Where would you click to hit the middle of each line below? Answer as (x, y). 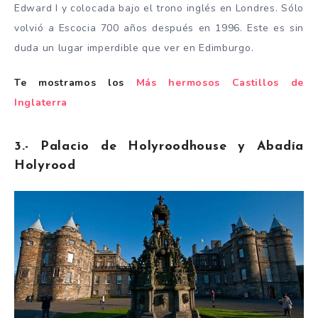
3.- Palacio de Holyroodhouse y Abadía (159, 146)
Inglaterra (41, 103)
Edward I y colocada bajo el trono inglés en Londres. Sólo (159, 9)
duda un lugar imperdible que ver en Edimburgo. (134, 48)
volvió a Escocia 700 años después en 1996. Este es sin (159, 28)
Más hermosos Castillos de (220, 83)
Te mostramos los (75, 83)
